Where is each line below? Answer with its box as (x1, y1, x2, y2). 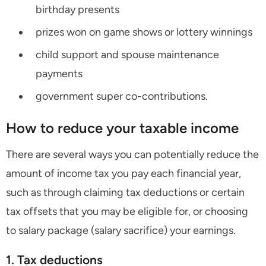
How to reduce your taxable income (6, 119, 239, 137)
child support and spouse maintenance (36, 48, 219, 62)
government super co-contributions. (36, 90, 208, 103)
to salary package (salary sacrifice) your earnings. (6, 224, 236, 237)
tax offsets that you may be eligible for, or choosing (6, 205, 248, 218)
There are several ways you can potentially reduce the (6, 148, 259, 161)
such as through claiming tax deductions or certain (6, 186, 245, 199)
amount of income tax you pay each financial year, (6, 167, 241, 180)
